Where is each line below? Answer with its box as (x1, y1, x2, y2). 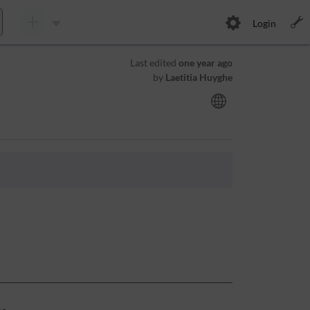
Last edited (129, 57, 179, 69)
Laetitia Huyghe (165, 71, 232, 83)
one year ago (178, 57, 232, 69)
